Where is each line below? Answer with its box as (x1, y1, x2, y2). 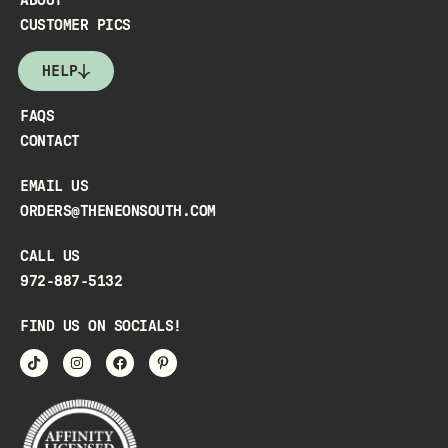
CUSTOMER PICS (20, 17, 131, 34)
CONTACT (20, 133, 80, 150)
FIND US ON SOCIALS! (20, 318, 182, 335)
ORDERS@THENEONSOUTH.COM (20, 203, 216, 220)
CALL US (20, 248, 80, 265)
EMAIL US (20, 178, 88, 195)
